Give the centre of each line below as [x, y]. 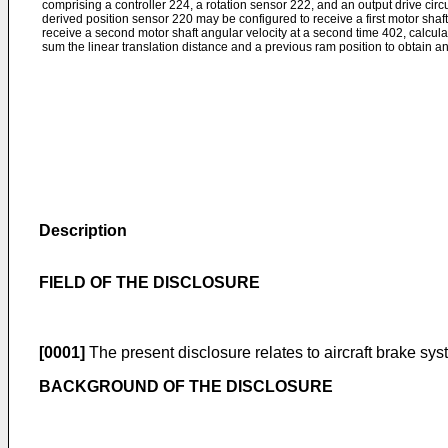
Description [83, 230]
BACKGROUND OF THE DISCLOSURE [186, 386]
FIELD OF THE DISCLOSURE [149, 282]
